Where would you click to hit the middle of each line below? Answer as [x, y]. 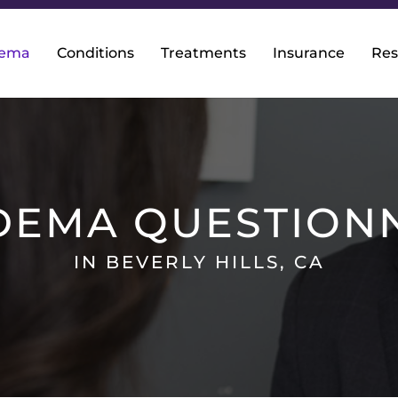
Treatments [203, 53]
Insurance [309, 53]
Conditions [96, 53]
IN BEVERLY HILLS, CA [199, 262]
